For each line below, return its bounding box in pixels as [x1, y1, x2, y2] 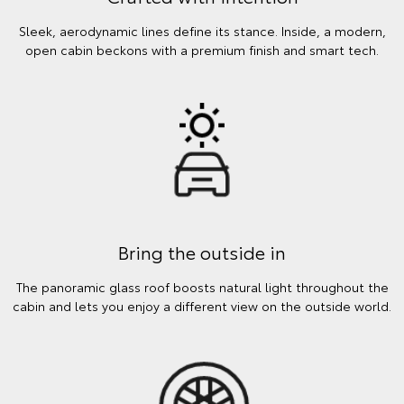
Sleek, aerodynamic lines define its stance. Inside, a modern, [18, 21, 386, 40]
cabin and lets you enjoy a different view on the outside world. [13, 296, 391, 315]
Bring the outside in [118, 238, 286, 264]
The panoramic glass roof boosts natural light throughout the [15, 277, 389, 296]
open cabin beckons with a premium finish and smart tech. [25, 40, 379, 59]
